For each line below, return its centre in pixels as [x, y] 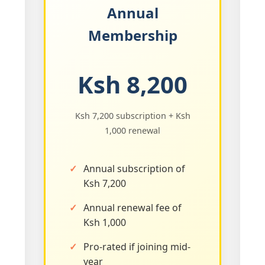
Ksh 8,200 [132, 84]
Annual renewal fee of [132, 207]
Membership [132, 35]
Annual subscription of [134, 168]
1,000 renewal [132, 130]
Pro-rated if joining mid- [137, 246]
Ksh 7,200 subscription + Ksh [132, 115]
